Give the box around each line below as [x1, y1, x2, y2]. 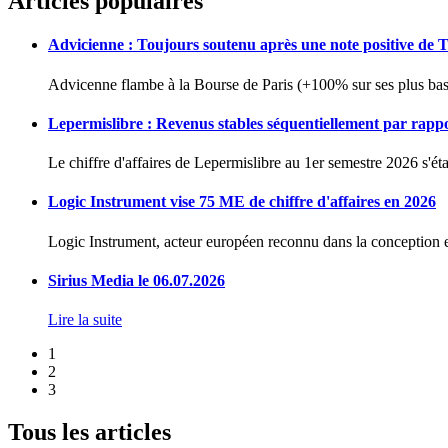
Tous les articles [8, 419, 171, 446]
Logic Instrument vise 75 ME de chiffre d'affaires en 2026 [48, 193, 436, 211]
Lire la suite [48, 311, 122, 329]
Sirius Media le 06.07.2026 [48, 271, 225, 289]
